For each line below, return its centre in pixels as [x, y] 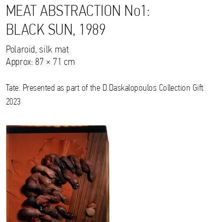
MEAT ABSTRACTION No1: [78, 12]
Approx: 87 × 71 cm [41, 62]
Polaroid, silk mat [38, 50]
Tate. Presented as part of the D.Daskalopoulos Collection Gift [105, 88]
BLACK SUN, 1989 [56, 30]
